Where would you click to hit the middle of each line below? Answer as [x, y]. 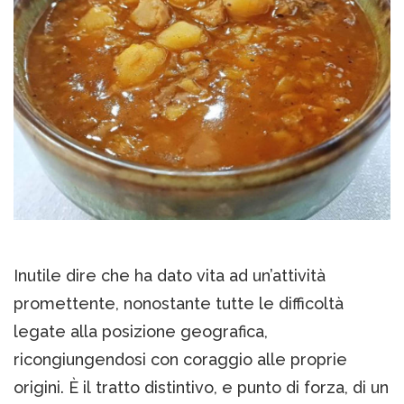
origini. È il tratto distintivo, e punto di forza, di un [201, 388]
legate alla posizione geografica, [141, 332]
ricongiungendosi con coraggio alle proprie [180, 360]
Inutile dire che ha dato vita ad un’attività [170, 276]
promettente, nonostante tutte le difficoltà [179, 304]
